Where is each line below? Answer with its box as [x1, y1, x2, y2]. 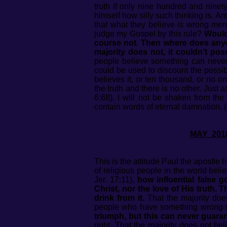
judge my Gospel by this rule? [94, 29, 204, 38]
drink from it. [94, 194, 145, 202]
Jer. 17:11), [94, 175, 138, 184]
